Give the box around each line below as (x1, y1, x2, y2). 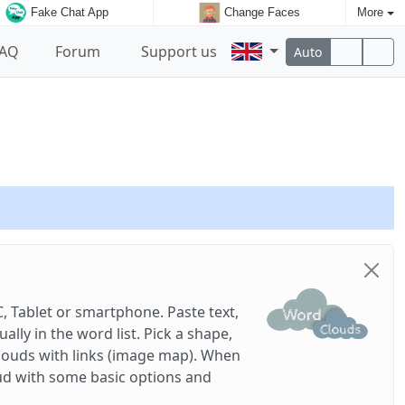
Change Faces (223, 5, 300, 20)
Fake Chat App (30, 5, 108, 20)
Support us (137, 42, 218, 61)
